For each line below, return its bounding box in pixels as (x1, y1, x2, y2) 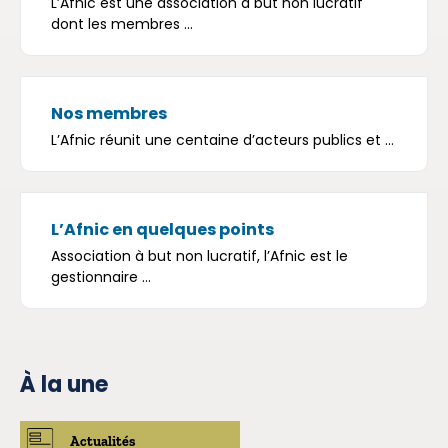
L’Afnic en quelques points (51, 218, 274, 241)
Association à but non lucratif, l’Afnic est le (51, 246, 348, 266)
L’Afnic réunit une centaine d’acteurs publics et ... (51, 130, 394, 150)
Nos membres (51, 102, 167, 125)
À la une (20, 369, 108, 400)
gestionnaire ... (51, 267, 151, 287)
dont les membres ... (51, 14, 193, 34)
